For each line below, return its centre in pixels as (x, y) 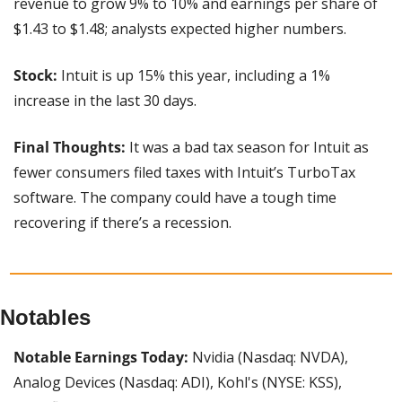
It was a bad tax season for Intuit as (247, 148)
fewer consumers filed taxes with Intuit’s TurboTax (184, 173)
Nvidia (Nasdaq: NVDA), (268, 358)
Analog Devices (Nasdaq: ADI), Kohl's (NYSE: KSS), (178, 383)
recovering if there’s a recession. (122, 223)
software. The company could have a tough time (175, 198)
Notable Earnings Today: (101, 358)
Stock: (35, 76)
